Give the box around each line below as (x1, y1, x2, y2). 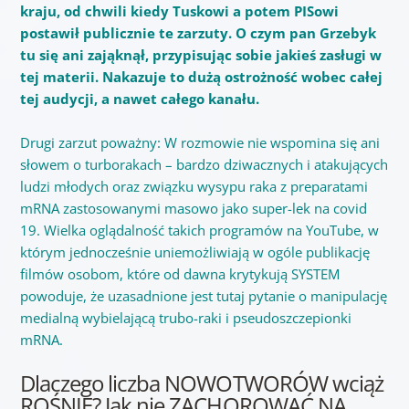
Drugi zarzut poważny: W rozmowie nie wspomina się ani (19, 133, 380, 152)
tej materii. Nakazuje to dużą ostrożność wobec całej (19, 68, 383, 87)
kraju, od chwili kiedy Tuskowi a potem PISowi (19, 2, 339, 21)
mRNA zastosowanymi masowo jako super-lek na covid (19, 199, 367, 218)
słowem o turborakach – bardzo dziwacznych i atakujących (19, 155, 388, 174)
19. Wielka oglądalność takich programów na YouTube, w (19, 221, 379, 240)
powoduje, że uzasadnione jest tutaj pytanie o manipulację (19, 287, 387, 306)
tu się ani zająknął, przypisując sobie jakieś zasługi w (19, 46, 382, 65)
